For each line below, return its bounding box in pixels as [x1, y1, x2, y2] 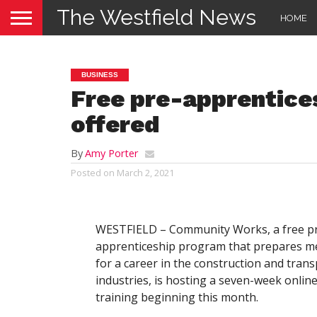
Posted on [71, 166, 115, 179]
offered [71, 110, 159, 138]
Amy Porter [85, 146, 138, 160]
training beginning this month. [95, 289, 258, 305]
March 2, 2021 [117, 166, 174, 179]
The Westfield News [57, 5, 256, 30]
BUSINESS [81, 71, 118, 79]
